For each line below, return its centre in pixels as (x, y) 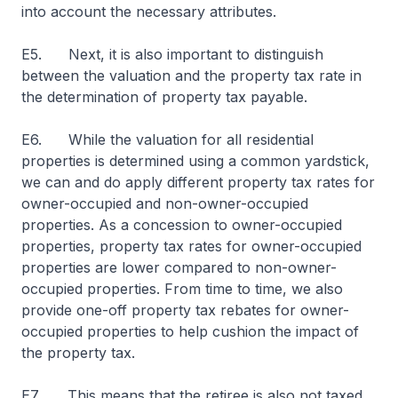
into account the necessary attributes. (149, 12)
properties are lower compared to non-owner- (179, 267)
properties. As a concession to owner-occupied (182, 225)
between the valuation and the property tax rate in (191, 76)
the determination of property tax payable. (164, 97)
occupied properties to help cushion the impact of (190, 331)
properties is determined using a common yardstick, (195, 161)
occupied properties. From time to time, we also (182, 289)
